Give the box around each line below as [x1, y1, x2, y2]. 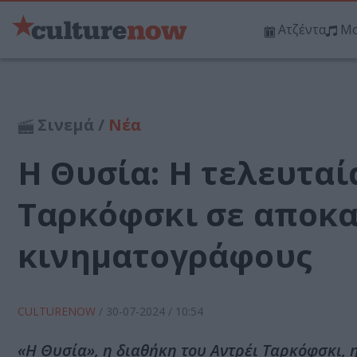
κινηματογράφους [18, 233, 312, 278]
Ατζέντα [278, 21, 326, 39]
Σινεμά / [33, 114, 108, 136]
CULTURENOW [18, 304, 99, 320]
